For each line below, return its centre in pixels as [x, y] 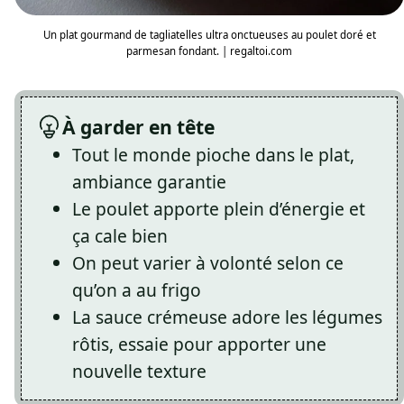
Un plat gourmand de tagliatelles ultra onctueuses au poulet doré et [209, 35]
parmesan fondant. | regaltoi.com [209, 51]
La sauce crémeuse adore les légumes [227, 317]
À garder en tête [138, 126]
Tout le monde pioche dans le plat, [213, 154]
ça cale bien [120, 235]
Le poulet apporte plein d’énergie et [219, 208]
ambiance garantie [149, 181]
